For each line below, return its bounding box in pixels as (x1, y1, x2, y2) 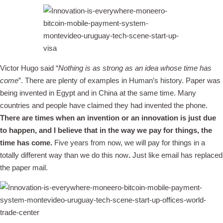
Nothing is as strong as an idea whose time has (58, 64, 212, 72)
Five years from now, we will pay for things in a (54, 138, 205, 147)
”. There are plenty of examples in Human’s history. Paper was (18, 76, 221, 85)
